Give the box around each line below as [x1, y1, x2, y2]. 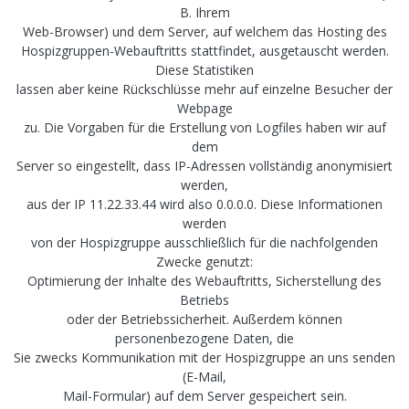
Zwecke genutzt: [156, 252, 253, 270]
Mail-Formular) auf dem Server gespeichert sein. [62, 386, 347, 404]
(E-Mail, [183, 367, 226, 385]
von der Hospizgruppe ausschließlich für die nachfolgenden [31, 233, 378, 251]
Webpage [176, 99, 233, 117]
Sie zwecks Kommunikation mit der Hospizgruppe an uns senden [14, 348, 395, 366]
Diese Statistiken [155, 60, 254, 79]
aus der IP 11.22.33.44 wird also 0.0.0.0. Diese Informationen [26, 194, 383, 213]
